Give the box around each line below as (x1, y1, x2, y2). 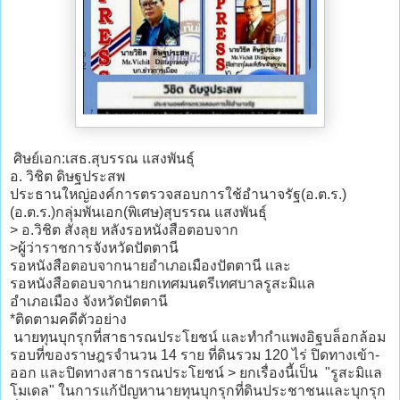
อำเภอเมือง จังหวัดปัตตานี (10, 294, 168, 310)
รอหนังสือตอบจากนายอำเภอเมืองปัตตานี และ (10, 258, 291, 274)
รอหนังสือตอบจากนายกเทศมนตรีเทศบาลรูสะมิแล (10, 276, 315, 292)
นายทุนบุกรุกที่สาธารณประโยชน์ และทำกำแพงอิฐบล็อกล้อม (10, 329, 386, 346)
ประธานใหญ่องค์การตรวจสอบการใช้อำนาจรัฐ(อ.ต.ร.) (10, 187, 346, 203)
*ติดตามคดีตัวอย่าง (10, 312, 127, 328)
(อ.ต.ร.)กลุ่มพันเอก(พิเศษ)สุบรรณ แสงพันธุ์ (10, 204, 267, 221)
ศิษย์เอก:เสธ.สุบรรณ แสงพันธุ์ (10, 151, 195, 167)
